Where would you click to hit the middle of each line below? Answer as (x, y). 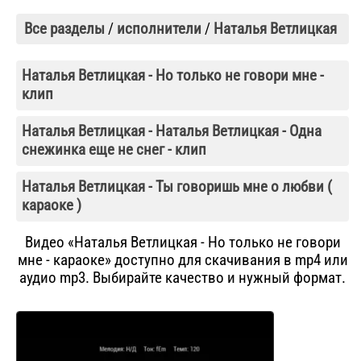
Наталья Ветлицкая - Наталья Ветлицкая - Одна (172, 131)
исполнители (159, 29)
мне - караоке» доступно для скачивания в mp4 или (183, 261)
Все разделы (64, 29)
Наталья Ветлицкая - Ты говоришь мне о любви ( (177, 187)
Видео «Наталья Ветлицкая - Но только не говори (183, 243)
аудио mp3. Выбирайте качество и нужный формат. (183, 278)
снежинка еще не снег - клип (114, 150)
